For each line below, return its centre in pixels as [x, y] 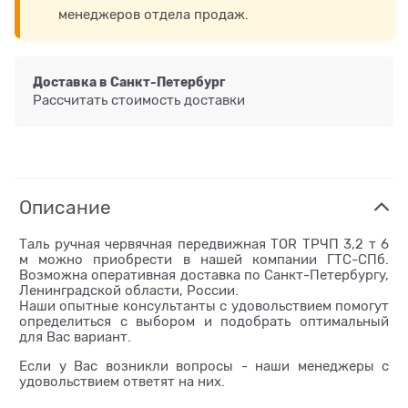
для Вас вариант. [75, 337]
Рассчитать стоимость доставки [139, 101]
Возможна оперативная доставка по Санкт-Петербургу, [204, 275]
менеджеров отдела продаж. [153, 14]
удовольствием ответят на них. [124, 382]
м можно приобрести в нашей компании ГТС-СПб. [204, 260]
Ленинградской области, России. [129, 291]
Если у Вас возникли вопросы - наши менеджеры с [204, 367]
